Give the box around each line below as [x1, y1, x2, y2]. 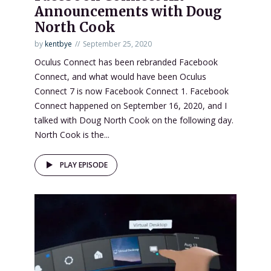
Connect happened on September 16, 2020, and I [34, 100, 227, 112]
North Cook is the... [34, 129, 109, 141]
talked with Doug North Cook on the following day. [34, 114, 233, 126]
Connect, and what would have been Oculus [34, 71, 206, 83]
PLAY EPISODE [60, 160, 108, 171]
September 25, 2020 [83, 39, 152, 50]
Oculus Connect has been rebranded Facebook [34, 56, 218, 68]
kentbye [45, 39, 72, 50]
